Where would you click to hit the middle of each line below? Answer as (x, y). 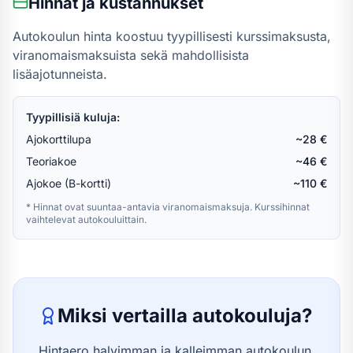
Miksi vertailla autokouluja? (185, 316)
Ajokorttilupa (59, 139)
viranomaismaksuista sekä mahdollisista (131, 55)
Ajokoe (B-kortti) (69, 183)
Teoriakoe (51, 161)
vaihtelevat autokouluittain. (86, 219)
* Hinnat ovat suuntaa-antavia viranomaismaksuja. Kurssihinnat (168, 207)
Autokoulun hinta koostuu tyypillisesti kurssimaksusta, (172, 36)
